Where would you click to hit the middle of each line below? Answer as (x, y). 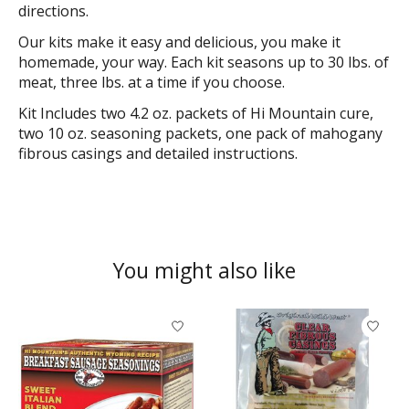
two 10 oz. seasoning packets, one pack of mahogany (200, 133)
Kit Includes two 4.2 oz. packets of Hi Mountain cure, (196, 113)
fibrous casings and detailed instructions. (158, 153)
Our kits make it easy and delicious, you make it (179, 42)
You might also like (204, 270)
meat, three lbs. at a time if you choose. (152, 82)
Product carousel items (97, 319)
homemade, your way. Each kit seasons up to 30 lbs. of (204, 62)
